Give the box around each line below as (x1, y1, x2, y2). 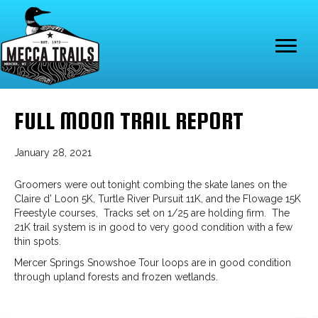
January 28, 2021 (14, 147, 92, 158)
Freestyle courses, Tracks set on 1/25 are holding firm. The (14, 207, 290, 219)
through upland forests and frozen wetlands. (14, 271, 218, 283)
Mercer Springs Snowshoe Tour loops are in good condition (14, 257, 291, 268)
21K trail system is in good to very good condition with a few (14, 221, 292, 233)
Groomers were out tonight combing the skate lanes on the (14, 179, 287, 190)
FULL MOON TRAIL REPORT (14, 107, 243, 134)
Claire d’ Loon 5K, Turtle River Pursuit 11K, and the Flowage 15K (14, 193, 301, 204)
